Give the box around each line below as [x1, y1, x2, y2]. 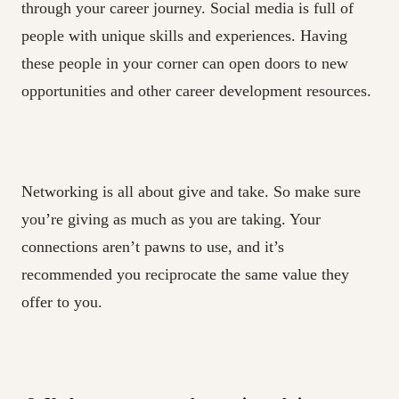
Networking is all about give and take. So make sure [21, 183, 361, 201]
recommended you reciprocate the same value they [21, 265, 349, 284]
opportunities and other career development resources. [21, 82, 371, 101]
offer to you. [21, 293, 102, 312]
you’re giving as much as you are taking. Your [21, 210, 321, 229]
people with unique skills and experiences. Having [21, 27, 347, 45]
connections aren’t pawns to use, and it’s [21, 238, 284, 256]
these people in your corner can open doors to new [21, 54, 348, 73]
